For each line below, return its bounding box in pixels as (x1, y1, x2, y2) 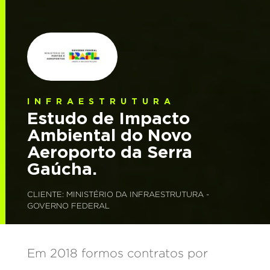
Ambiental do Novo (27, 125, 192, 144)
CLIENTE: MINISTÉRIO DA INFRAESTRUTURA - (27, 192, 209, 198)
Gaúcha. (27, 159, 97, 178)
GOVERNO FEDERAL (27, 203, 110, 210)
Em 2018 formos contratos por (27, 248, 208, 260)
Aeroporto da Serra (27, 142, 192, 161)
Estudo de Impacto (27, 108, 190, 127)
